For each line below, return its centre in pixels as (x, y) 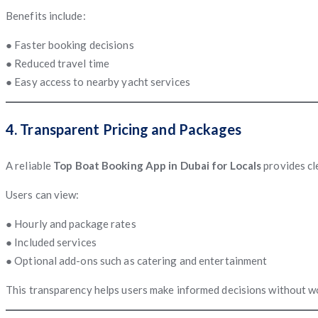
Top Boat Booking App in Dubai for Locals (158, 165)
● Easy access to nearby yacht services (98, 81)
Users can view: (43, 194)
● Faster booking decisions (70, 44)
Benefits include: (46, 15)
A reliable (30, 165)
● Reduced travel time (58, 63)
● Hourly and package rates (71, 223)
